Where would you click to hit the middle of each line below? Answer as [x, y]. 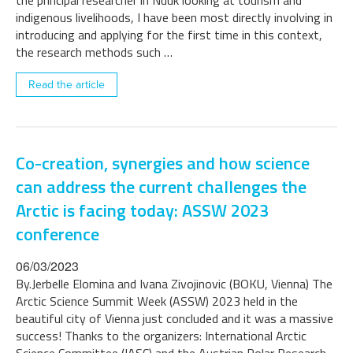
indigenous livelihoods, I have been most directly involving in [174, 17]
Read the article [67, 85]
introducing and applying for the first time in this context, [169, 35]
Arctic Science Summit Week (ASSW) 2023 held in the [157, 301]
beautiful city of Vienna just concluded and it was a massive [175, 318]
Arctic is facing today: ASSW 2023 [142, 210]
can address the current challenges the [161, 187]
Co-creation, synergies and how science [163, 163]
